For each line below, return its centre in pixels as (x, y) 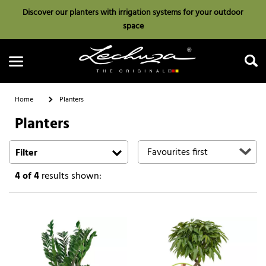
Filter (26, 153)
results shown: (70, 176)
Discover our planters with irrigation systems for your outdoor (133, 13)
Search (133, 148)
